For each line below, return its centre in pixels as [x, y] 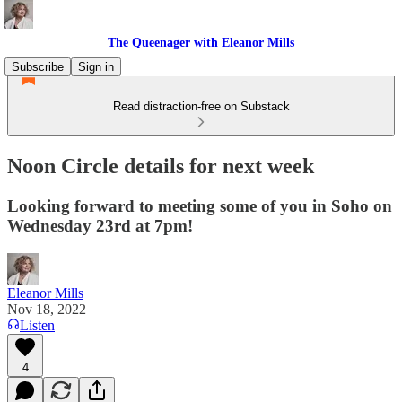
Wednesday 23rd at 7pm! [100, 225]
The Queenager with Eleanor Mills [201, 43]
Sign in [96, 67]
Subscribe [38, 67]
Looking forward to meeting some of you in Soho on [200, 205]
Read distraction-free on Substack [201, 106]
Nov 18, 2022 [47, 309]
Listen [37, 325]
